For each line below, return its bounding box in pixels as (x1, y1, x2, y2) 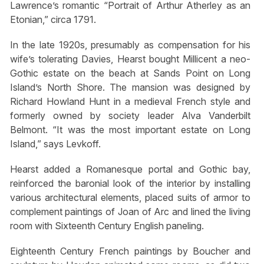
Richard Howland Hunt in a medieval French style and (9, 95, 251, 107)
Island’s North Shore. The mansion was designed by (9, 81, 251, 93)
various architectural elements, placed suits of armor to (9, 192, 251, 203)
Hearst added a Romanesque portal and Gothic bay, (9, 163, 251, 175)
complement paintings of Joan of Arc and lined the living (9, 206, 251, 217)
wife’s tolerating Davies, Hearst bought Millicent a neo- (9, 52, 251, 65)
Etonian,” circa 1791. (9, 13, 96, 25)
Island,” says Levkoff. (9, 137, 101, 150)
